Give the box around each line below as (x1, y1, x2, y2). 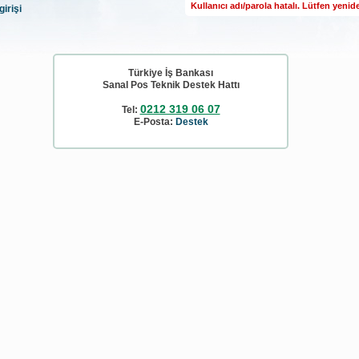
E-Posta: (133, 116, 175, 127)
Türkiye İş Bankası (128, 67, 213, 79)
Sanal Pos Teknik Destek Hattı (102, 79, 240, 91)
